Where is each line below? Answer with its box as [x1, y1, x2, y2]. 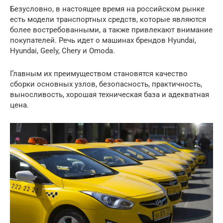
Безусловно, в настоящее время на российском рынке [10, 4, 205, 13]
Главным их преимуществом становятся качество [10, 69, 188, 78]
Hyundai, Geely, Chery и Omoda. [10, 46, 117, 55]
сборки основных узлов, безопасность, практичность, [10, 80, 202, 89]
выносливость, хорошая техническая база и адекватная [10, 90, 209, 99]
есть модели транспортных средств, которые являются [10, 15, 206, 24]
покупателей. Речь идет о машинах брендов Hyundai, [10, 36, 196, 45]
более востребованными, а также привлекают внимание [10, 25, 213, 34]
